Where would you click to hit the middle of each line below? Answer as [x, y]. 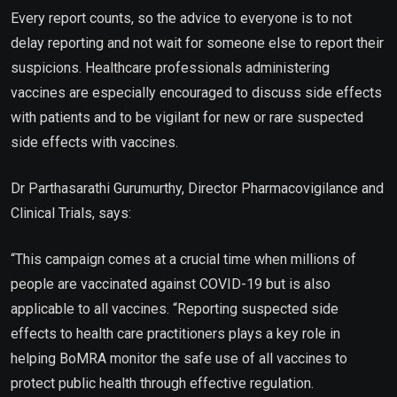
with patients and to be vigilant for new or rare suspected [187, 117]
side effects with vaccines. [96, 142]
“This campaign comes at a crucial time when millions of [183, 259]
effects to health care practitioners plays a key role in [175, 333]
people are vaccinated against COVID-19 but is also [171, 284]
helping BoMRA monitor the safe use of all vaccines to [179, 358]
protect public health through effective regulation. [162, 383]
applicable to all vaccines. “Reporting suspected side [175, 308]
